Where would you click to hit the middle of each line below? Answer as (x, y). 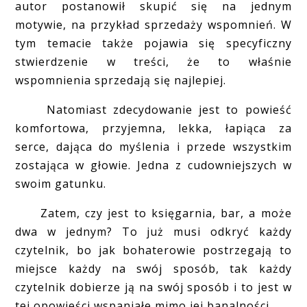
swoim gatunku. (61, 183)
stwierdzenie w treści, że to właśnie (153, 61)
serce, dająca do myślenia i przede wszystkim (153, 146)
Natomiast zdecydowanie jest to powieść (153, 109)
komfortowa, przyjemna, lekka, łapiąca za (153, 128)
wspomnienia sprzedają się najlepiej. (121, 80)
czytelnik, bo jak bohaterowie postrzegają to (153, 250)
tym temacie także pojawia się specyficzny (153, 43)
